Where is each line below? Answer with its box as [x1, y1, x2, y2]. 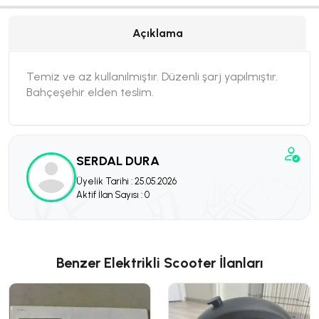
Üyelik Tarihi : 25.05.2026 [76, 175, 177, 187]
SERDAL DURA [76, 152, 159, 169]
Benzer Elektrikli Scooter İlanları [56, 254, 263, 271]
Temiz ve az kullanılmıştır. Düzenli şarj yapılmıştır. [26, 70, 278, 83]
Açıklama [132, 26, 183, 40]
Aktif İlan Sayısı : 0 [76, 189, 150, 200]
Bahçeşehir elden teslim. [26, 85, 154, 99]
